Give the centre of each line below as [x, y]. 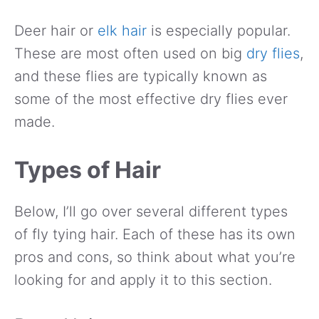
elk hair [122, 30]
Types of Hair [88, 169]
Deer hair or [56, 30]
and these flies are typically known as [141, 76]
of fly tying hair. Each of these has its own [155, 234]
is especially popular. [219, 30]
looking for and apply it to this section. [143, 279]
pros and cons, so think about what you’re [155, 257]
